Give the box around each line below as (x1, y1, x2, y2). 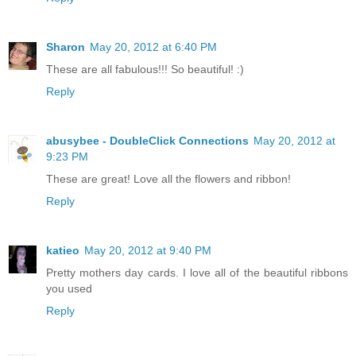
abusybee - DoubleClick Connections (46, 134, 249, 148)
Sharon (46, 41, 85, 54)
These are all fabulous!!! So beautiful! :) (46, 63, 244, 76)
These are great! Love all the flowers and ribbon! (46, 172, 291, 186)
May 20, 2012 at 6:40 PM (90, 41, 217, 54)
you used (46, 282, 92, 296)
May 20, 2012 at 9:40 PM (84, 244, 211, 257)
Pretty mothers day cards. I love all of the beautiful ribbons (46, 266, 348, 280)
